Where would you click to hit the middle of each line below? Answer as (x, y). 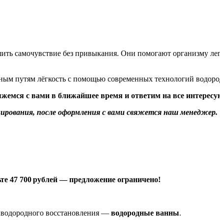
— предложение (86, 180)
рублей (44, 180)
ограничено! (138, 180)
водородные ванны (145, 213)
